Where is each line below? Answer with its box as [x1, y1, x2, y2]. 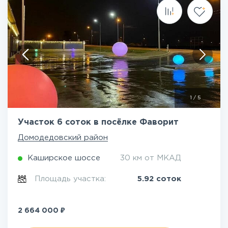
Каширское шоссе [27, 155, 100, 161]
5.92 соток [137, 176, 181, 182]
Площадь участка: [35, 176, 109, 182]
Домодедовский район [18, 134, 108, 141]
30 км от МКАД [120, 155, 181, 161]
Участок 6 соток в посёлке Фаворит [18, 119, 179, 126]
